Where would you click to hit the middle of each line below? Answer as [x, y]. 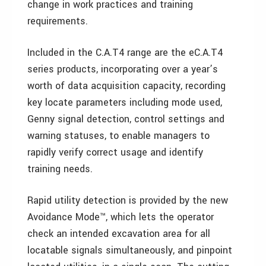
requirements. [58, 21]
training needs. [60, 169]
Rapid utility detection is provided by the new [128, 200]
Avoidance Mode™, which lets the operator [121, 217]
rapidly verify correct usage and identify [115, 152]
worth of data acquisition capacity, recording [126, 86]
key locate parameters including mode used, [125, 102]
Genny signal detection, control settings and [126, 119]
